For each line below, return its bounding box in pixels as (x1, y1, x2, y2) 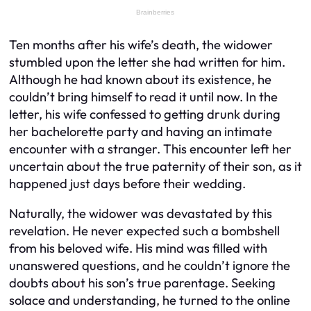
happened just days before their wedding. (9, 175, 246, 192)
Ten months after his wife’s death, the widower (9, 36, 273, 53)
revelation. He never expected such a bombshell (9, 223, 280, 239)
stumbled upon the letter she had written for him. (9, 53, 285, 70)
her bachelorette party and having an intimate (9, 123, 272, 140)
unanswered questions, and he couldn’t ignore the (9, 258, 290, 274)
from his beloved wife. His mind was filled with (9, 240, 267, 257)
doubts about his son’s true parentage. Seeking (9, 275, 276, 292)
